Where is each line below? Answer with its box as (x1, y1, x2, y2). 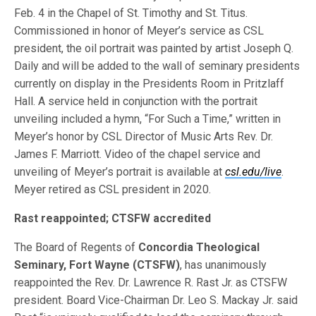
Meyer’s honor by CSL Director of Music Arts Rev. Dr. (14, 130, 274, 144)
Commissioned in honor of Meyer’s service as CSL (14, 24, 265, 38)
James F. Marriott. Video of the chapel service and (14, 147, 261, 162)
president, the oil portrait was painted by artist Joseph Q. (14, 42, 294, 56)
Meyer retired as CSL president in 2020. (14, 183, 212, 197)
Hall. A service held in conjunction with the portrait (14, 95, 258, 109)
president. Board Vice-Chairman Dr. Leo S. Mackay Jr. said (14, 293, 298, 308)
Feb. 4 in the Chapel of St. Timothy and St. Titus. (14, 6, 248, 20)
